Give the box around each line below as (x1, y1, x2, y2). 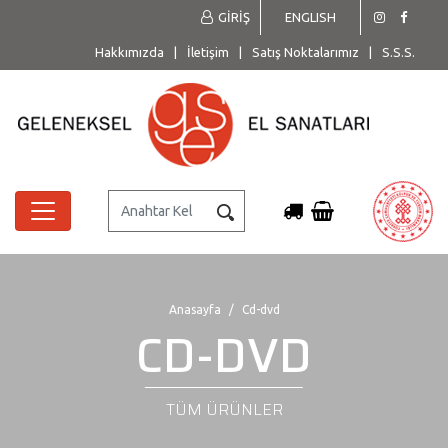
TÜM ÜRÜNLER (165, 396, 283, 422)
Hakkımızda (95, 45, 164, 59)
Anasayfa (168, 302, 221, 316)
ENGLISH (285, 10, 336, 24)
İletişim (187, 45, 229, 59)
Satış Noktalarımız (252, 45, 359, 59)
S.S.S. (382, 45, 415, 59)
